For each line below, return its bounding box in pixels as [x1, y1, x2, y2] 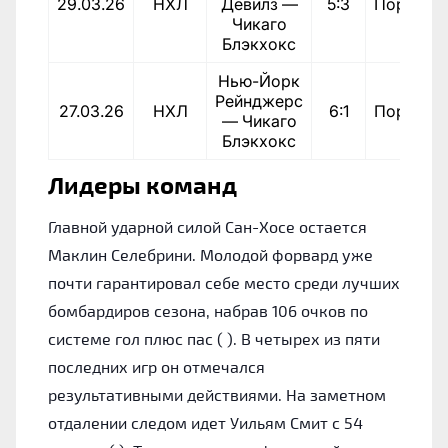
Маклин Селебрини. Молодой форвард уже [48, 244, 373, 264]
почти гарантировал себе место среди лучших [48, 272, 400, 292]
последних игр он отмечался [48, 356, 265, 376]
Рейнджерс [215, 90, 303, 111]
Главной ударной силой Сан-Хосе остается [48, 216, 367, 236]
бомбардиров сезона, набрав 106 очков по [48, 300, 368, 320]
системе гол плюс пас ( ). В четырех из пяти [48, 328, 380, 348]
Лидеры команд [48, 169, 237, 199]
